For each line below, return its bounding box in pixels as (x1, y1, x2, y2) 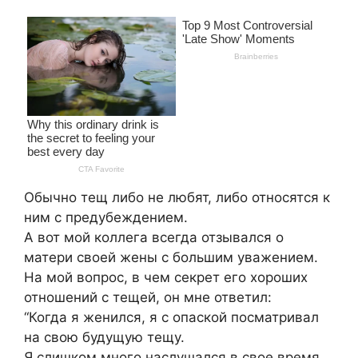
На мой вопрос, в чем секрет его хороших (24, 269, 308, 286)
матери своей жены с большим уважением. (24, 249, 318, 266)
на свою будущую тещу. (24, 329, 185, 346)
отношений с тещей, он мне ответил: (24, 289, 272, 306)
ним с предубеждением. (24, 209, 188, 226)
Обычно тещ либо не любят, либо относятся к (24, 189, 330, 206)
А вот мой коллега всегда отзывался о (24, 229, 284, 246)
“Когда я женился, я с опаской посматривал (24, 309, 319, 326)
